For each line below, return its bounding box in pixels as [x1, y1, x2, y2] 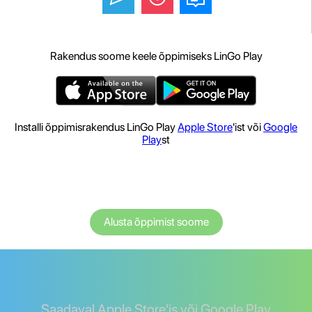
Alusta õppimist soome [103, 215, 209, 229]
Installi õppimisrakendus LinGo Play [15, 120, 178, 134]
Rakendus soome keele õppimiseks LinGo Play [49, 49, 263, 63]
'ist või [233, 120, 263, 134]
